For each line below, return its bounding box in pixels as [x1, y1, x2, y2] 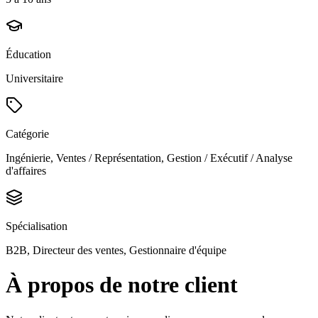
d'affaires [6, 164, 46, 177]
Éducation [6, 48, 51, 60]
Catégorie [6, 127, 49, 140]
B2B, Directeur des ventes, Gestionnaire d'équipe [6, 243, 226, 256]
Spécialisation [6, 219, 67, 232]
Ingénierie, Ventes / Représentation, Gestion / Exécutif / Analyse [6, 151, 292, 164]
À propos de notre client [6, 272, 238, 298]
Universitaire [6, 72, 63, 84]
